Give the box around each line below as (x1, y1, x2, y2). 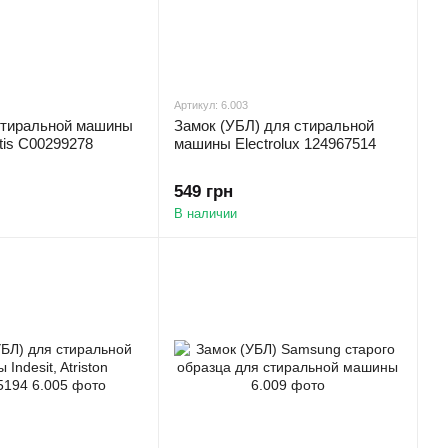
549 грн (174, 182, 233, 201)
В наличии (174, 206, 237, 221)
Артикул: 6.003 (174, 99, 248, 111)
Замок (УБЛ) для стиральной (174, 117, 374, 134)
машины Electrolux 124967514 (174, 135, 376, 152)
